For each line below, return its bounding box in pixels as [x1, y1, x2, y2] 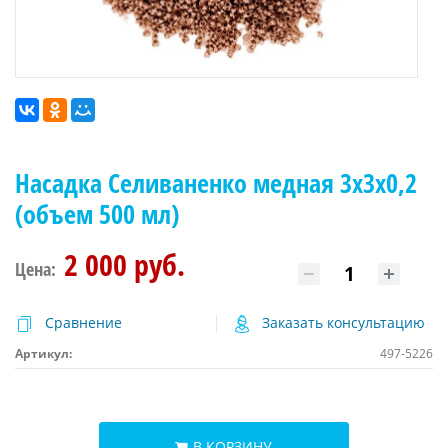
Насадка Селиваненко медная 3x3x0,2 [15, 164, 417, 201]
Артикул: [15, 344, 72, 362]
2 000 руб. [64, 243, 185, 285]
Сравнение [45, 312, 122, 332]
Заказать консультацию [261, 312, 425, 332]
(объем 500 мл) [15, 195, 179, 232]
